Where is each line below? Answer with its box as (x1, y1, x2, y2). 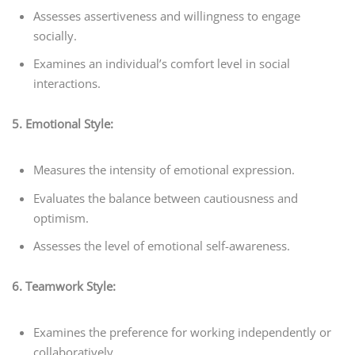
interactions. (33, 75, 101, 92)
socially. (33, 27, 78, 44)
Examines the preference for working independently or (33, 324, 332, 341)
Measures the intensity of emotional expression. (33, 162, 296, 178)
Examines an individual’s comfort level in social (33, 55, 291, 72)
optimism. (33, 209, 90, 226)
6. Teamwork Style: (12, 277, 116, 294)
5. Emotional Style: (12, 115, 113, 132)
